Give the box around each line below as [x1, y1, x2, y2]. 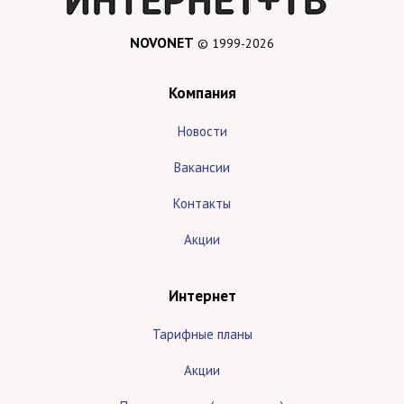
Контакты [173, 195, 231, 213]
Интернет [168, 286, 236, 307]
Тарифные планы [151, 326, 252, 344]
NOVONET [130, 33, 194, 52]
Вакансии [174, 159, 230, 177]
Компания [168, 83, 236, 104]
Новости [177, 123, 227, 141]
